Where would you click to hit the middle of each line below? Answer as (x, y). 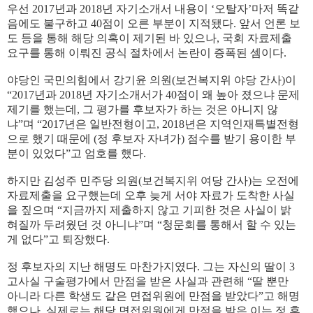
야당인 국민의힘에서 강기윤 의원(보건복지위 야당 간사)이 (152, 80)
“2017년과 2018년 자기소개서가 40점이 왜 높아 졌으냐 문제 (153, 95)
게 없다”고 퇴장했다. (58, 239)
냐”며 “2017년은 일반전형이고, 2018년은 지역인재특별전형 (153, 124)
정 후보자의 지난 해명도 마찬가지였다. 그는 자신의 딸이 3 (151, 267)
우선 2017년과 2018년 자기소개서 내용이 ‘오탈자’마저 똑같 (153, 9)
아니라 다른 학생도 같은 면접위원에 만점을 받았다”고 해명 (153, 296)
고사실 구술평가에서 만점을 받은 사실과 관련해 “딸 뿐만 (148, 281)
